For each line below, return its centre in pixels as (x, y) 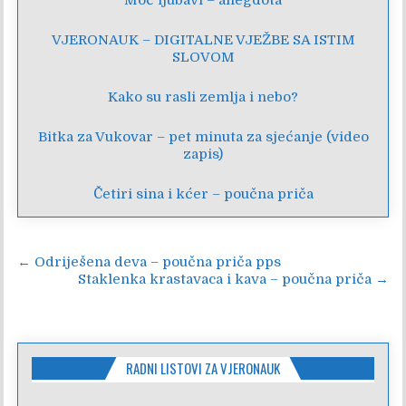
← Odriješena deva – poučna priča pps (150, 261)
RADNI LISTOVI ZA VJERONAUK (203, 367)
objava (55, 290)
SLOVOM (203, 57)
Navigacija (78, 265)
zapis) (203, 154)
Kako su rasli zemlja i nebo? (203, 97)
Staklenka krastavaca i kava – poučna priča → (233, 279)
